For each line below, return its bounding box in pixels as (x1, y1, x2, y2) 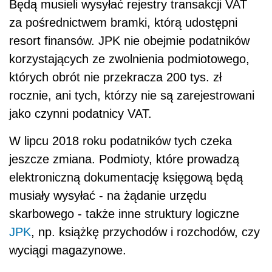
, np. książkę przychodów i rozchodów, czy (31, 225, 260, 239)
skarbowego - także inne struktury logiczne (9, 207, 239, 221)
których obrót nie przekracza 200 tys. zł (9, 70, 222, 84)
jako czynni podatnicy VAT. (9, 107, 152, 121)
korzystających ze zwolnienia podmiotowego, (9, 52, 250, 66)
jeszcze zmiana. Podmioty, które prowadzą (9, 152, 239, 166)
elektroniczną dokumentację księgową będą (9, 171, 243, 185)
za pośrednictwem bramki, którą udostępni (9, 16, 237, 30)
